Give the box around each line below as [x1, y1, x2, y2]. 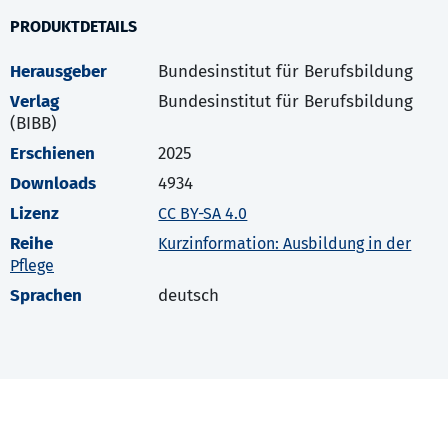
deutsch [158, 285, 220, 307]
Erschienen [10, 143, 95, 165]
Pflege [10, 256, 54, 276]
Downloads [10, 173, 96, 195]
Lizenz [10, 203, 59, 225]
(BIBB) [10, 113, 57, 135]
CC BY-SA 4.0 [158, 204, 248, 224]
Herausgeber [10, 61, 107, 83]
